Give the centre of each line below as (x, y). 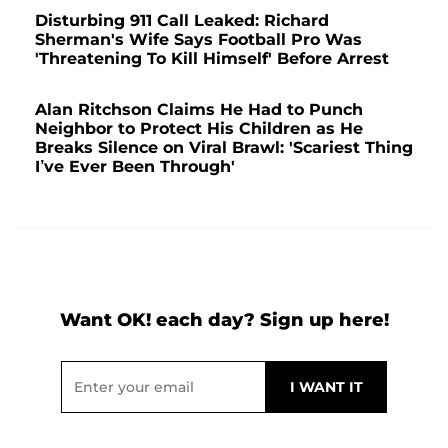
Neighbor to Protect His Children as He (199, 128)
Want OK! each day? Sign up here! (224, 319)
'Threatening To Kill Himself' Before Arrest (212, 58)
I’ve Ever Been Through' (135, 166)
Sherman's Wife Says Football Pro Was (198, 39)
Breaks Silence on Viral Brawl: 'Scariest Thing (224, 147)
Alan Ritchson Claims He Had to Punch (199, 109)
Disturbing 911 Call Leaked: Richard (182, 20)
